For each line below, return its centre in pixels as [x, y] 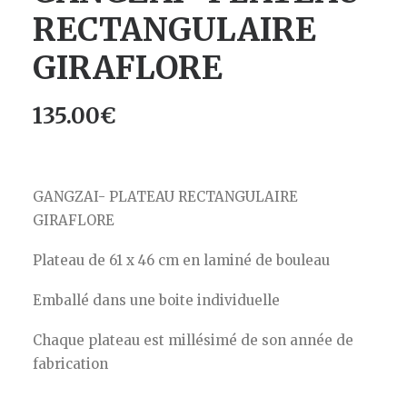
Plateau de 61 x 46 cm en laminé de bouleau [181, 260]
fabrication [70, 364]
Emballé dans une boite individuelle [156, 300]
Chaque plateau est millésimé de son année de [193, 340]
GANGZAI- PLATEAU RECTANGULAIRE [165, 197]
